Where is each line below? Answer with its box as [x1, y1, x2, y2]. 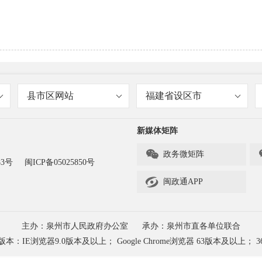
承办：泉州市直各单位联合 [142, 222, 240, 230]
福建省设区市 [145, 91, 202, 101]
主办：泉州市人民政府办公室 [22, 222, 128, 230]
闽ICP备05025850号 [25, 158, 95, 167]
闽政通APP [163, 177, 203, 186]
